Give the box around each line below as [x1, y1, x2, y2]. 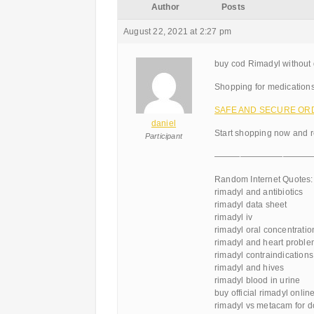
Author [151, 2, 180, 12]
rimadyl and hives [214, 263, 285, 273]
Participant [144, 132, 183, 140]
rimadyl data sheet [214, 200, 287, 210]
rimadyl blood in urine [214, 275, 301, 285]
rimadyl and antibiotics [214, 187, 303, 197]
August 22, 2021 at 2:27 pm [123, 27, 232, 36]
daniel [151, 118, 177, 128]
